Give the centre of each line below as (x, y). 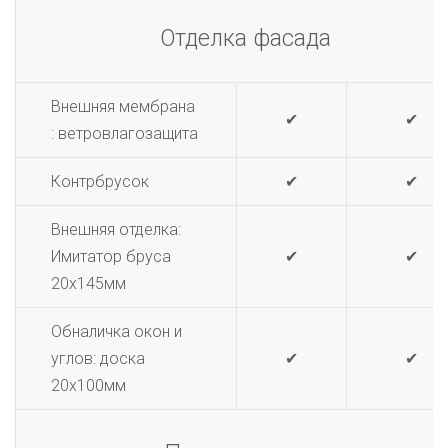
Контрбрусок (100, 181)
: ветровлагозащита (124, 133)
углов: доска (98, 358)
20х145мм (88, 283)
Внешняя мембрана (123, 106)
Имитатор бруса (111, 256)
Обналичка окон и (116, 331)
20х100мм (88, 385)
